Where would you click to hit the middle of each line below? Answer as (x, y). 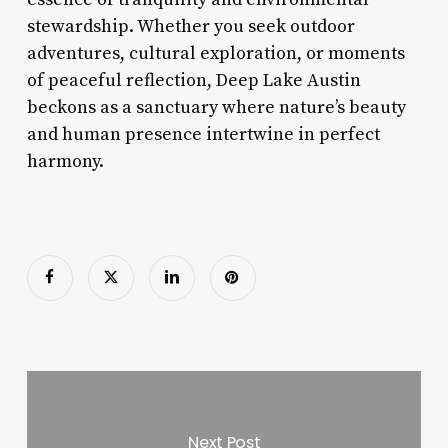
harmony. (65, 161)
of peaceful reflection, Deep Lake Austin (193, 80)
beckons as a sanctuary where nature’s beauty (216, 107)
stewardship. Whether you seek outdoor (190, 26)
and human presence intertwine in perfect (203, 134)
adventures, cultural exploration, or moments (215, 53)
